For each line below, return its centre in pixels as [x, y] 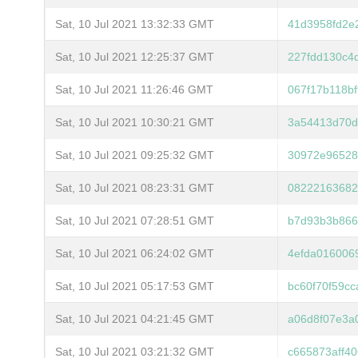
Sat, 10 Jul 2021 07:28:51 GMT [135, 220]
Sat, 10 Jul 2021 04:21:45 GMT [135, 318]
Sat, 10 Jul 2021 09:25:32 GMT [135, 155]
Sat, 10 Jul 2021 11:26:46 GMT [134, 89]
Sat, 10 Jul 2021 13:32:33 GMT [135, 24]
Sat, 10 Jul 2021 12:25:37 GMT [135, 56]
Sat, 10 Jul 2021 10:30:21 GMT [135, 122]
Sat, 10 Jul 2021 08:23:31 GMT [135, 187]
